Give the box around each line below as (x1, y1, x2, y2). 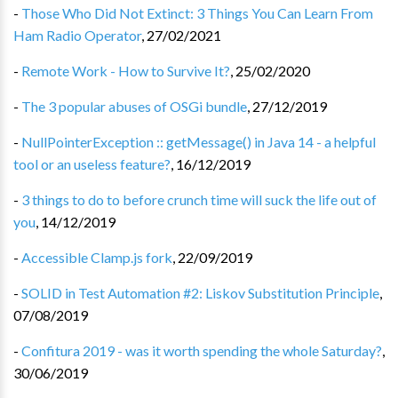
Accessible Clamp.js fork (21, 249, 172, 266)
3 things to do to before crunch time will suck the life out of (21, 191, 377, 208)
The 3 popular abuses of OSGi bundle (21, 98, 247, 115)
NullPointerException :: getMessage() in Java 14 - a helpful (21, 133, 376, 150)
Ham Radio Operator (13, 27, 141, 44)
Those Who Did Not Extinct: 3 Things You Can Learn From (21, 4, 373, 21)
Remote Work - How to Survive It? (21, 62, 230, 79)
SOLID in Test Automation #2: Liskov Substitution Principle (21, 284, 379, 301)
